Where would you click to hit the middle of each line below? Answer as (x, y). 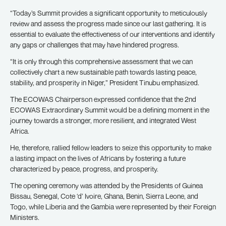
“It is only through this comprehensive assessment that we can (101, 61)
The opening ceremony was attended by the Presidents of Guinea (106, 185)
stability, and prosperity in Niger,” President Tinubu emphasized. (105, 82)
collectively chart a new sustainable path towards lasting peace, (103, 72)
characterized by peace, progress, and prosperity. (84, 169)
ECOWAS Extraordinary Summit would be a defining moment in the (110, 110)
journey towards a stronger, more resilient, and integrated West (103, 120)
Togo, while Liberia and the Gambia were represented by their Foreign (113, 207)
